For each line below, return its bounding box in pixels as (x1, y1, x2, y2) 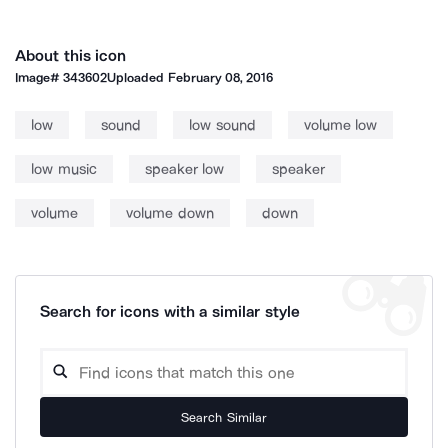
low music (31, 160, 97, 178)
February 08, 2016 (167, 70, 274, 85)
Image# (15, 70, 64, 85)
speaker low (144, 160, 224, 178)
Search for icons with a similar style (40, 302, 300, 321)
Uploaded (107, 70, 168, 85)
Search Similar (181, 409, 267, 425)
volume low (303, 116, 377, 134)
